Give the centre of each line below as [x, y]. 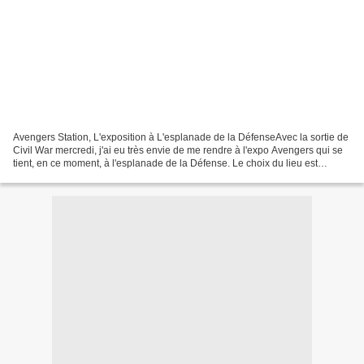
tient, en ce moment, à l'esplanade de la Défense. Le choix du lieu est [165, 163]
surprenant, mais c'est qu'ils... [77, 176]
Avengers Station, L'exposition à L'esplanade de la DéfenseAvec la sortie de [181, 137]
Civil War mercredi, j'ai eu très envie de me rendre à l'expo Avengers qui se [178, 150]
